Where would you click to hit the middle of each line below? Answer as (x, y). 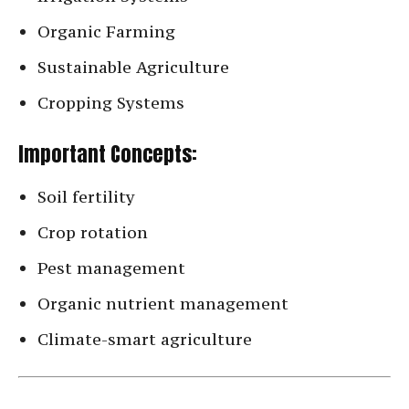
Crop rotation (93, 233)
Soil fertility (86, 197)
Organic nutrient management (163, 304)
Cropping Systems (111, 103)
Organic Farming (106, 32)
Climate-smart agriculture (145, 340)
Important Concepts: (108, 154)
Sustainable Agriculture (133, 68)
